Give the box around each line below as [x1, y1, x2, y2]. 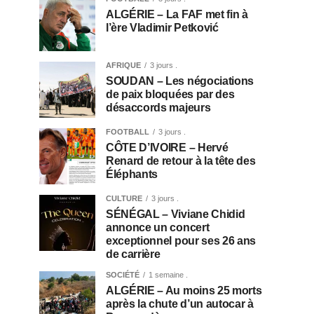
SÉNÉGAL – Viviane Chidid [106, 208, 245, 220]
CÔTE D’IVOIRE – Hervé [106, 142, 228, 153]
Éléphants [106, 168, 158, 180]
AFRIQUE [106, 61, 141, 69]
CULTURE [106, 194, 142, 203]
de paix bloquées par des [106, 88, 235, 100]
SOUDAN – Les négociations [106, 75, 254, 87]
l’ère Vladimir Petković [106, 22, 219, 34]
